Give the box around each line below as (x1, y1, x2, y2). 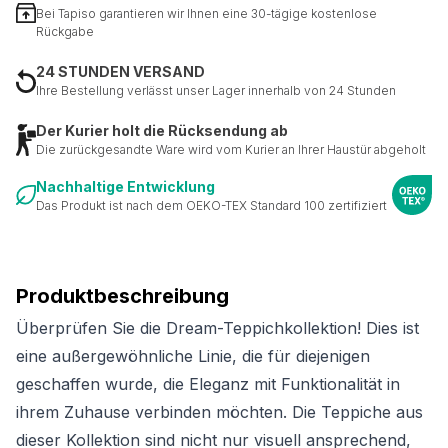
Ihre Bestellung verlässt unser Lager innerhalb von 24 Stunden (36, 83, 396, 99)
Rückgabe (36, 24, 94, 40)
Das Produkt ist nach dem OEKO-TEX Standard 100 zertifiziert (36, 197, 387, 213)
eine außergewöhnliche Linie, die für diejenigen (16, 346, 370, 367)
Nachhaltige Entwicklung (36, 177, 215, 195)
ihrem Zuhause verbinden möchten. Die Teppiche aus (16, 402, 423, 423)
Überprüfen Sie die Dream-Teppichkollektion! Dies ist (16, 318, 419, 339)
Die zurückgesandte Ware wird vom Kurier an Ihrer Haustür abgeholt (36, 142, 426, 158)
